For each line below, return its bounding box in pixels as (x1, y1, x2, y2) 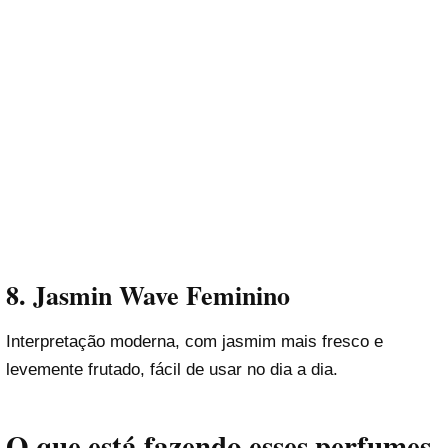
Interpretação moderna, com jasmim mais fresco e (6, 332, 383, 352)
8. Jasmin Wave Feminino (6, 275, 290, 314)
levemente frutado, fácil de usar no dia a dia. (6, 360, 338, 380)
